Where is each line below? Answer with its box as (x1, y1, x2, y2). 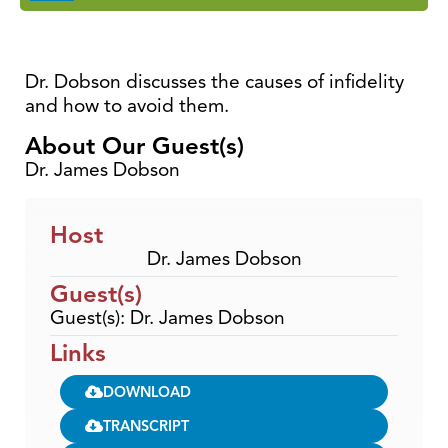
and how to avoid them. (25, 93, 229, 118)
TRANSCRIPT (103, 416, 189, 435)
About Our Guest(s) (25, 130, 244, 161)
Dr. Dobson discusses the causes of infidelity (25, 69, 404, 94)
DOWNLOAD (103, 382, 191, 401)
